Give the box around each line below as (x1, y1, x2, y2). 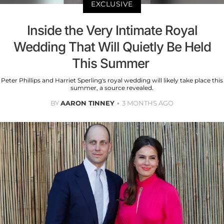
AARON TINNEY (60, 99, 114, 107)
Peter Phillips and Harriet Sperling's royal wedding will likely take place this (1, 76, 223, 84)
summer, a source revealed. (70, 84, 153, 92)
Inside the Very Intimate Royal (26, 22, 197, 38)
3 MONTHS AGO (122, 99, 173, 107)
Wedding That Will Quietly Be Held (13, 39, 211, 55)
